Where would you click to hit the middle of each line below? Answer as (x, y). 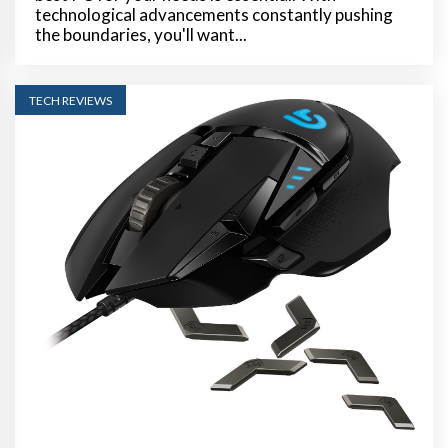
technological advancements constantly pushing (214, 14)
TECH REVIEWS (70, 100)
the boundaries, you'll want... (141, 34)
